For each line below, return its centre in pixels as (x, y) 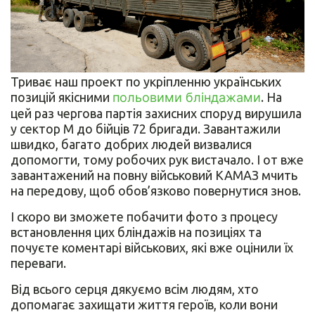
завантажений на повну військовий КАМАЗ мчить (154, 175)
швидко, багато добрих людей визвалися (131, 144)
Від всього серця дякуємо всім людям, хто (135, 289)
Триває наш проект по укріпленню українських (146, 82)
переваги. (38, 263)
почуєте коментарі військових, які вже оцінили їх (152, 248)
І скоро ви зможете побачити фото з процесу (144, 217)
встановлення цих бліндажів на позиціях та (136, 232)
